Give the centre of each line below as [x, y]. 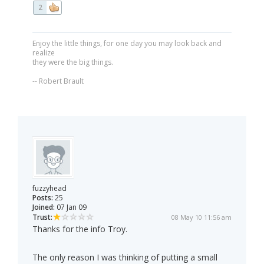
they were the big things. [73, 62]
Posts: [43, 198]
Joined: [44, 207]
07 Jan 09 [71, 207]
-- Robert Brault [58, 81]
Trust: [42, 217]
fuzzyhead [49, 189]
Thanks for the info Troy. [80, 229]
